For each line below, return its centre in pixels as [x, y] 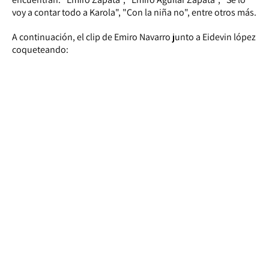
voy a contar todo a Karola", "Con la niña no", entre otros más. [134, 13]
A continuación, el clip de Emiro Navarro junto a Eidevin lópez [134, 37]
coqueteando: [40, 50]
